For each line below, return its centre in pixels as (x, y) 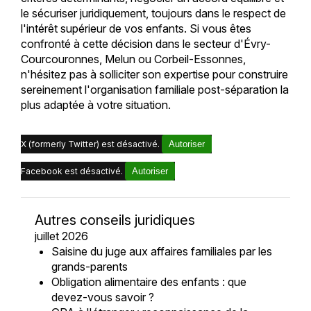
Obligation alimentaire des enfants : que (149, 281)
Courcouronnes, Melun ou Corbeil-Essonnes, (133, 59)
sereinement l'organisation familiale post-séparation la (154, 89)
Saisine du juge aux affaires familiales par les (161, 251)
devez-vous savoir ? (102, 297)
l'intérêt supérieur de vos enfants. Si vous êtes (136, 28)
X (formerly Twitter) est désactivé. (91, 144)
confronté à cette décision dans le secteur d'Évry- (145, 43)
